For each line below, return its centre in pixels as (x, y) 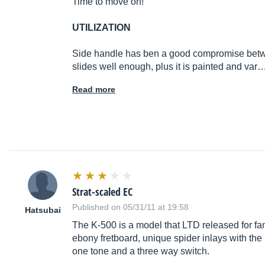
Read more (94, 90)
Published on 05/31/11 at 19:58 (130, 207)
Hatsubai (43, 210)
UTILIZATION (101, 28)
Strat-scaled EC (102, 192)
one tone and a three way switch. (141, 251)
